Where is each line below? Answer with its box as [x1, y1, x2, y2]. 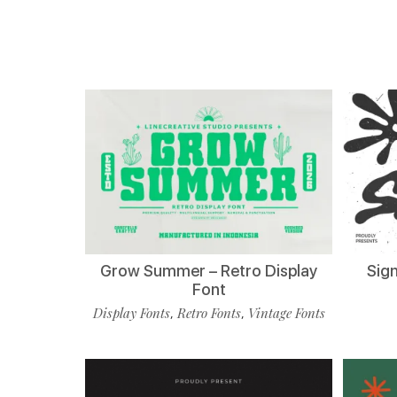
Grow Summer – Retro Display [100, 261, 318, 280]
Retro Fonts [176, 303, 241, 322]
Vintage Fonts [247, 303, 325, 322]
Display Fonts [92, 303, 170, 322]
